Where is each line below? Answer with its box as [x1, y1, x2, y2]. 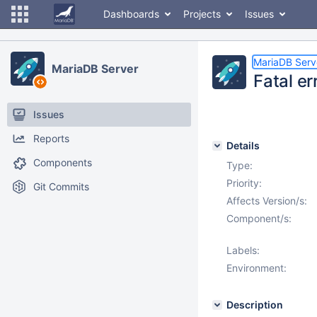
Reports [33, 132, 69, 144]
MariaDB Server [52, 62, 139, 76]
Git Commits [33, 180, 89, 192]
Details [226, 139, 260, 151]
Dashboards [103, 8, 159, 20]
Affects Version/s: [226, 195, 307, 207]
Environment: [226, 262, 287, 274]
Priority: [226, 177, 262, 189]
